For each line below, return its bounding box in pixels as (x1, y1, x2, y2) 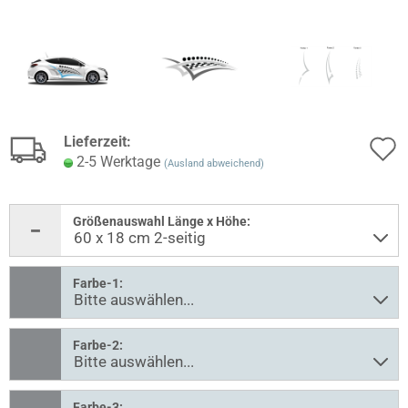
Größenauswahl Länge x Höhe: (73, 214, 250, 229)
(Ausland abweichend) (164, 158, 264, 169)
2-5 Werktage (76, 153, 164, 170)
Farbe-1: (73, 276, 123, 291)
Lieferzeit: (64, 133, 131, 150)
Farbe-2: (73, 338, 123, 352)
